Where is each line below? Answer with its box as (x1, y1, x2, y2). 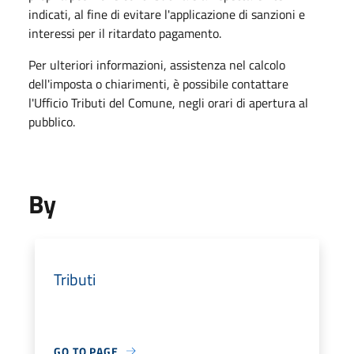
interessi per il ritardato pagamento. (28, 23, 221, 43)
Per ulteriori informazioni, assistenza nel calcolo (28, 55, 285, 74)
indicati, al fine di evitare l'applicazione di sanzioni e (28, 4, 305, 24)
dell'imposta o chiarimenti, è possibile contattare (28, 73, 288, 93)
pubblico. (28, 111, 75, 131)
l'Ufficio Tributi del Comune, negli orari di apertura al (28, 92, 308, 112)
